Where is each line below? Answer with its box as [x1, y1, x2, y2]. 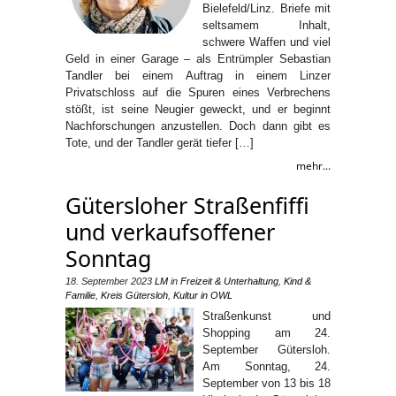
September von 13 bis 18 [202, 377, 331, 390]
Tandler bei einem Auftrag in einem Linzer [65, 69, 331, 82]
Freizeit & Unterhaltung [180, 276, 278, 286]
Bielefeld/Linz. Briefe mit [202, 2, 331, 15]
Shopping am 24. [202, 326, 331, 339]
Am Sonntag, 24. [202, 360, 331, 373]
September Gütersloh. [202, 343, 331, 356]
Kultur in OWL [173, 290, 232, 301]
